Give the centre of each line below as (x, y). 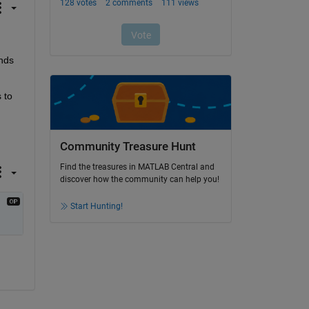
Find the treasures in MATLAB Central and (137, 167)
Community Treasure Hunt (128, 146)
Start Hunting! (96, 207)
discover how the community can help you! (139, 180)
